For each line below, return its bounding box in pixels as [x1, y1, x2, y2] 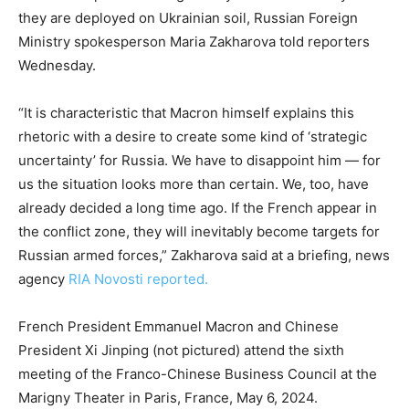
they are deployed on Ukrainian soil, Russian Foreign [18, 9, 358, 27]
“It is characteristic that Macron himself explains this [18, 104, 354, 122]
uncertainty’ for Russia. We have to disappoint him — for [18, 152, 381, 170]
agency [18, 270, 68, 288]
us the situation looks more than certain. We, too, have [18, 175, 369, 194]
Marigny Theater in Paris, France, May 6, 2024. [18, 389, 321, 407]
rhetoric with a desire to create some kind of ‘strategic [18, 128, 367, 146]
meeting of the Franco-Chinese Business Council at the [18, 365, 377, 383]
